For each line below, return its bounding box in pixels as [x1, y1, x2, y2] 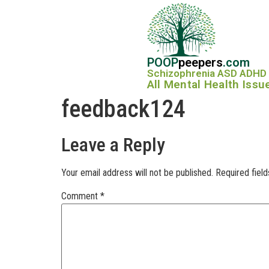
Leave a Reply [61, 133, 165, 157]
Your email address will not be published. [61, 167, 213, 179]
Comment [61, 190, 100, 202]
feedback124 [61, 95, 186, 124]
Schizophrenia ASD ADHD [147, 67, 267, 80]
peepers [178, 55, 223, 70]
